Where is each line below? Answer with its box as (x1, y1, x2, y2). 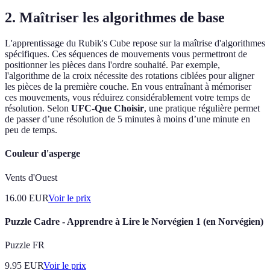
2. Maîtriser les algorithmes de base (5, 10, 225, 26)
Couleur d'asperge (5, 148, 80, 159)
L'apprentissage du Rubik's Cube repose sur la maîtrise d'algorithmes (5, 38, 265, 49)
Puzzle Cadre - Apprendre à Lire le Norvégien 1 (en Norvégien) (5, 216, 263, 227)
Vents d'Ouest (5, 172, 57, 183)
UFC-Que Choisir (71, 103, 144, 114)
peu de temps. (5, 125, 57, 136)
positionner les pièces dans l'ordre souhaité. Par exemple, (5, 60, 220, 71)
